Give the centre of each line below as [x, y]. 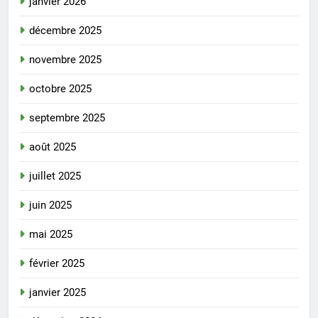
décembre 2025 [65, 30]
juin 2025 [50, 205]
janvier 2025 [57, 292]
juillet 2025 [55, 176]
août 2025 [53, 147]
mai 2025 [51, 234]
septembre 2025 [67, 117]
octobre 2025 [60, 88]
